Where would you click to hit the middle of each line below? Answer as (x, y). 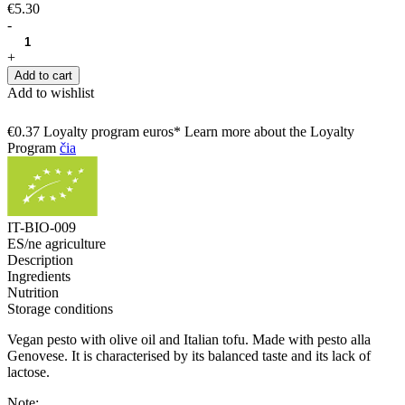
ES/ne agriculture (57, 243)
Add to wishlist (51, 92)
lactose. (28, 372)
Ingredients (39, 276)
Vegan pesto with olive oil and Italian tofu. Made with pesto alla (189, 339)
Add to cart (43, 75)
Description (40, 259)
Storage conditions (60, 308)
